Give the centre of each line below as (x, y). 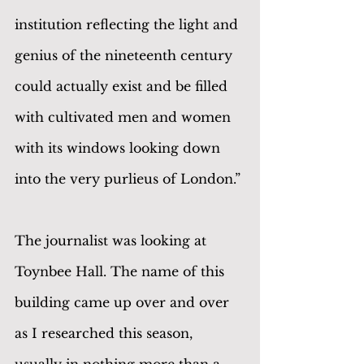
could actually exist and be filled (123, 86)
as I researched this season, (106, 333)
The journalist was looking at (113, 240)
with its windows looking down (119, 147)
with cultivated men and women (125, 117)
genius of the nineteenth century (126, 55)
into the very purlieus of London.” (128, 178)
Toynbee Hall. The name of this (121, 271)
